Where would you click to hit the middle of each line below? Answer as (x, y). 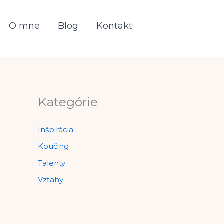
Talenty (52, 163)
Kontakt (114, 26)
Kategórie (68, 102)
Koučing (53, 146)
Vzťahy (51, 179)
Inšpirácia (56, 130)
